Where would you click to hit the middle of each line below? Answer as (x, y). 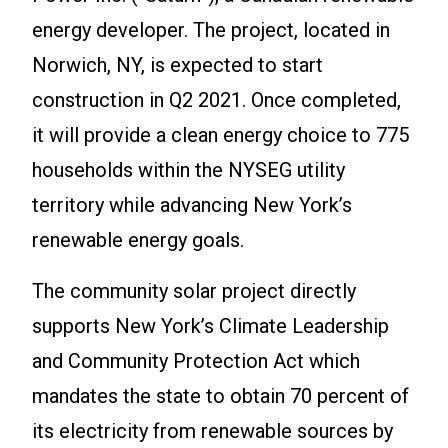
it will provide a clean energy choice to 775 (220, 135)
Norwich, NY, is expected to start (177, 65)
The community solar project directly (194, 291)
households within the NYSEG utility (188, 170)
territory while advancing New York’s (192, 205)
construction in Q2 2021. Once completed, (216, 100)
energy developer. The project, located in (211, 30)
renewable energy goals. (138, 240)
